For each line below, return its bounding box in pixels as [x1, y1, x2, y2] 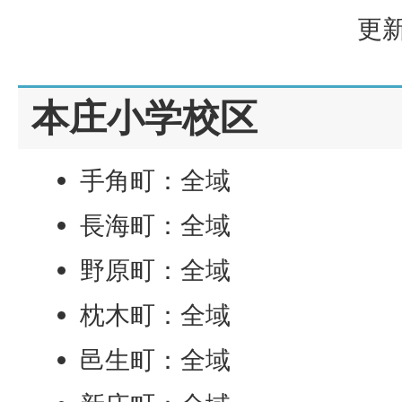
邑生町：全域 [80, 344, 232, 375]
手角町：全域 [80, 164, 232, 196]
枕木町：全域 [80, 299, 232, 330]
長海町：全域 [80, 209, 232, 240]
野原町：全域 [80, 254, 232, 285]
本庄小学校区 [31, 93, 258, 140]
